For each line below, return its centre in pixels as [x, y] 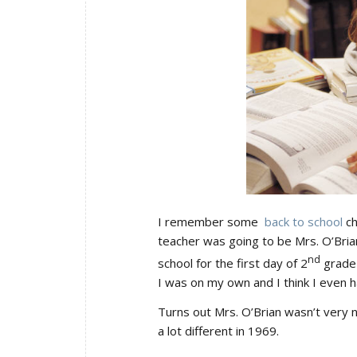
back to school [304, 222]
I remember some [211, 222]
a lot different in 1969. [218, 331]
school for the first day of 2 [233, 263]
